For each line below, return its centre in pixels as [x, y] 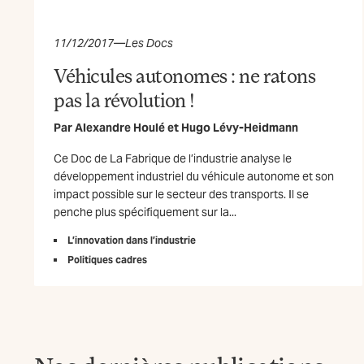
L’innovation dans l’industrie [132, 240]
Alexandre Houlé [120, 128]
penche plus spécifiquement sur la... [145, 212]
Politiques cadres [107, 260]
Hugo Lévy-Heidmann [240, 128]
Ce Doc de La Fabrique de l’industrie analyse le [173, 159]
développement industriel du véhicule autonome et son [194, 177]
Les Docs [149, 43]
